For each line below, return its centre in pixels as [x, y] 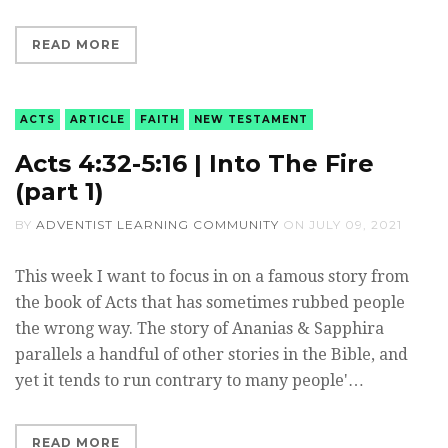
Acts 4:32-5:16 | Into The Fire [194, 163]
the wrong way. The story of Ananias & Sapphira [199, 328]
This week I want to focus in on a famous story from [212, 276]
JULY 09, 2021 [355, 224]
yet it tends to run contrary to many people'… [189, 380]
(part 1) [59, 191]
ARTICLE [97, 119]
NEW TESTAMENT [251, 119]
